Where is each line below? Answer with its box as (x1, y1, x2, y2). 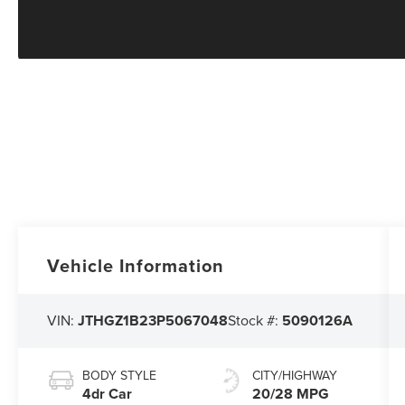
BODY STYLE (82, 366, 157, 385)
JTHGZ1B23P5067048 (78, 310, 229, 332)
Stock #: (228, 310, 283, 331)
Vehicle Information (47, 251, 225, 278)
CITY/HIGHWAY (251, 366, 337, 385)
